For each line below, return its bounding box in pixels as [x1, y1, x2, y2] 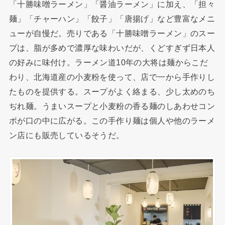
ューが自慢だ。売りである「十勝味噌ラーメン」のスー [9, 29, 215, 38]
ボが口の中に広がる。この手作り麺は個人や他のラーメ [9, 116, 215, 126]
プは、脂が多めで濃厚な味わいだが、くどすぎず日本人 [9, 43, 215, 53]
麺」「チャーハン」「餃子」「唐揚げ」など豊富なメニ [9, 14, 215, 24]
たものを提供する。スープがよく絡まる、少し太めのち [9, 87, 215, 96]
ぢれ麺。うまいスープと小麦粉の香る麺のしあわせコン [9, 101, 215, 111]
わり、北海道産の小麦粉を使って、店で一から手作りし [9, 72, 215, 82]
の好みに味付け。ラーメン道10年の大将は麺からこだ [9, 58, 208, 67]
